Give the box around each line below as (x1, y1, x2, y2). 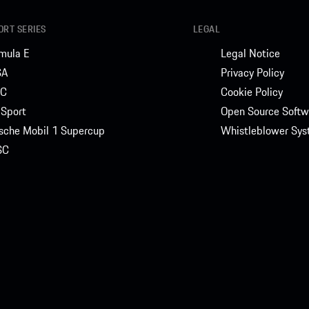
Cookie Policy (220, 83, 283, 100)
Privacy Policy (220, 63, 284, 81)
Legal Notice (220, 44, 280, 61)
